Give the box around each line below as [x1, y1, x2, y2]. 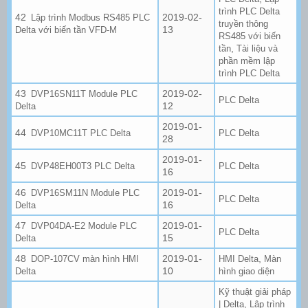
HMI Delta [219, 253, 258, 264]
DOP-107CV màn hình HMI [31, 253, 140, 264]
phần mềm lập [219, 55, 275, 66]
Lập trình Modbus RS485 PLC [31, 12, 151, 23]
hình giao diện [219, 265, 274, 276]
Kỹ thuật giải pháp [219, 286, 291, 297]
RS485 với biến [219, 30, 280, 41]
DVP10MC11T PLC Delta [31, 127, 131, 138]
